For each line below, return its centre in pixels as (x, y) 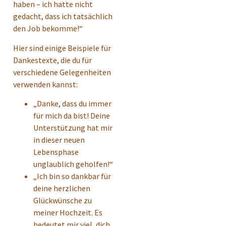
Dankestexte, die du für (52, 60)
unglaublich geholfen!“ (73, 164)
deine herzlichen (62, 188)
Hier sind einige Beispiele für (62, 48)
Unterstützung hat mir (73, 128)
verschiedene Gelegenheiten (62, 72)
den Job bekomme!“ (48, 29)
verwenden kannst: (45, 84)
